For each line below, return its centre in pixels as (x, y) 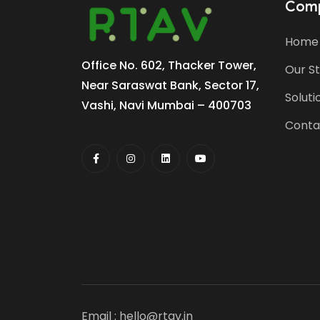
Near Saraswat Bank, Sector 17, (170, 85)
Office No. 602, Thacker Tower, (169, 65)
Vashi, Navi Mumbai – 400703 (166, 105)
